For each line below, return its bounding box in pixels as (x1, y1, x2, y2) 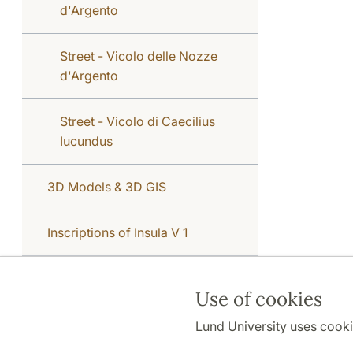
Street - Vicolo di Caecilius (60, 113, 215, 129)
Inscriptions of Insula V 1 (47, 224, 188, 240)
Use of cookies (195, 287, 322, 311)
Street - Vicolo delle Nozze (60, 47, 217, 64)
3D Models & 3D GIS (47, 178, 166, 195)
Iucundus (60, 132, 113, 149)
